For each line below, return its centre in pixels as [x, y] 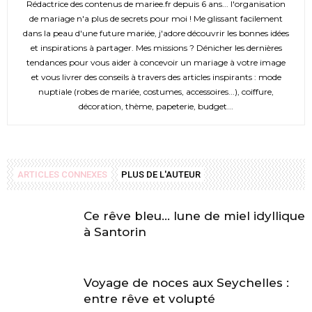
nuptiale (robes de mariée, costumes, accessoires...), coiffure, [156, 92]
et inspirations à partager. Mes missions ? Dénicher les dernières [156, 48]
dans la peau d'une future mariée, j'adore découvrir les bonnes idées [156, 33]
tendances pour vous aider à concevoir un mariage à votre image [156, 63]
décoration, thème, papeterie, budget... [156, 107]
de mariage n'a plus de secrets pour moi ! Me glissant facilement [156, 19]
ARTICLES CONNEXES [62, 175]
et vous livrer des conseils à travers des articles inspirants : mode [156, 77]
